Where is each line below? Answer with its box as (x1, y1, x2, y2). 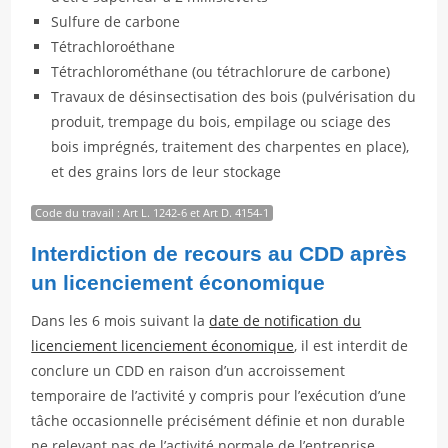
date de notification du (209, 311, 362, 330)
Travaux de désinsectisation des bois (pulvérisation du (51, 87, 417, 106)
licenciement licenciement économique (31, 336, 295, 355)
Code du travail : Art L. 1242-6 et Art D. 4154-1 (35, 205, 270, 220)
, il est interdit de (294, 336, 409, 355)
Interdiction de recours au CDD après (31, 242, 408, 265)
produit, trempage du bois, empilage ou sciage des (51, 112, 392, 131)
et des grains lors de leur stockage (51, 162, 282, 181)
